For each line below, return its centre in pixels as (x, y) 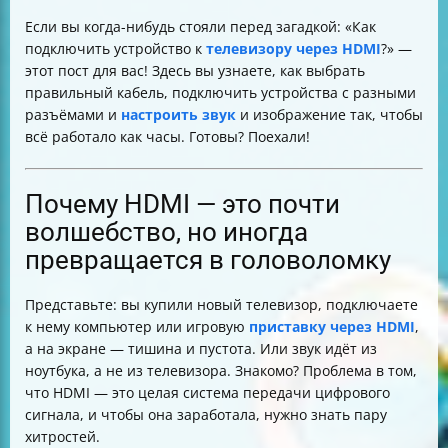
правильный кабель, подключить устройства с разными (220, 92)
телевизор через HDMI (124, 36)
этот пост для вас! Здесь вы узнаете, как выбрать (195, 70)
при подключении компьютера (153, 80)
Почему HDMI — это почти (182, 204)
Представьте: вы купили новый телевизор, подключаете (221, 304)
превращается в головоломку (208, 260)
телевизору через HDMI (293, 48)
